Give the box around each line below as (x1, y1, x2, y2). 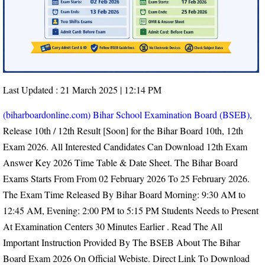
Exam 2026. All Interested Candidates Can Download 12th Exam (3, 140, 247, 153)
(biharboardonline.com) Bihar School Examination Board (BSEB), (3, 108, 252, 121)
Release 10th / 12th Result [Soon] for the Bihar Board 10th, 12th (3, 124, 243, 137)
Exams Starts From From (3, 172, 99, 185)
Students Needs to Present (161, 203, 258, 216)
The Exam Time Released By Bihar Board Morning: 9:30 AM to (3, 188, 245, 201)
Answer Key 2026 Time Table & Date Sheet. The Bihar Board (3, 156, 238, 169)
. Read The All (167, 219, 222, 232)
